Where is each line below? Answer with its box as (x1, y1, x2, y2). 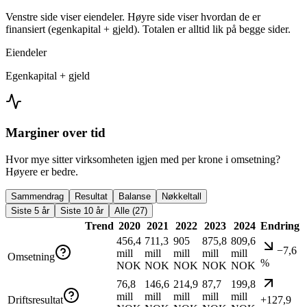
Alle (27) (114, 205, 147, 216)
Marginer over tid (5, 125, 106, 140)
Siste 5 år (11, 205, 49, 216)
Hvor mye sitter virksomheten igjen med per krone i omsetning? (5, 153, 280, 165)
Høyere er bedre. (5, 165, 78, 177)
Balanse (119, 191, 151, 201)
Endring (260, 219, 299, 232)
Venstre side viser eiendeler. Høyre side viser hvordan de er (5, 11, 260, 23)
